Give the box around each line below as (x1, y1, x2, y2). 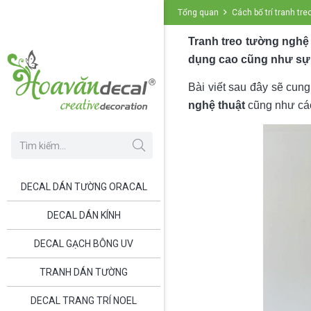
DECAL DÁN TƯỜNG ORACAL (20, 180, 147, 192)
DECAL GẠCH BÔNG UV (34, 237, 133, 249)
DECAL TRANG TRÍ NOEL (31, 294, 137, 306)
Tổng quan (178, 8, 219, 17)
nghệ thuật (188, 99, 245, 112)
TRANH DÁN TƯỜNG (40, 266, 128, 278)
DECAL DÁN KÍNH (47, 209, 121, 221)
